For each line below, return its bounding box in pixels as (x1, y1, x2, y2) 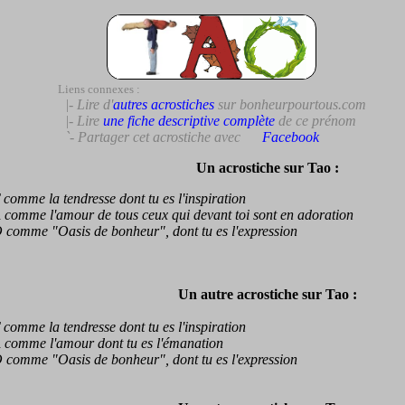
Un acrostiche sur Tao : (196, 160, 339, 175)
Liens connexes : (57, 82, 140, 96)
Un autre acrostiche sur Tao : (178, 287, 357, 302)
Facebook (261, 129, 319, 145)
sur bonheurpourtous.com (213, 97, 366, 112)
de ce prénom (274, 113, 356, 128)
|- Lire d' (57, 97, 113, 112)
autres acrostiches (112, 97, 214, 112)
